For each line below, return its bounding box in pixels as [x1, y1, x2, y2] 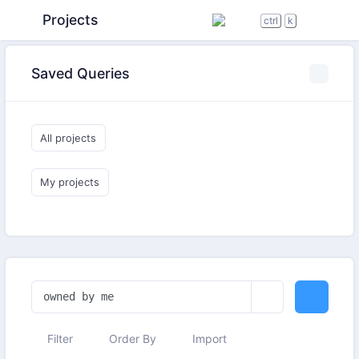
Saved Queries [30, 65, 130, 82]
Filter [43, 331, 73, 345]
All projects [40, 131, 96, 144]
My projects [40, 175, 99, 189]
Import [188, 331, 227, 345]
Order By [105, 331, 156, 345]
